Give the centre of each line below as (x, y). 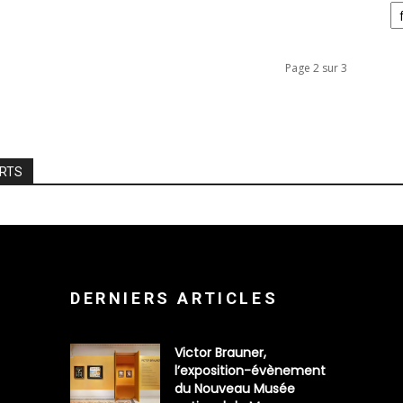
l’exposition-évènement (250, 371)
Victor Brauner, (220, 353)
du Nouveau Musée (235, 389)
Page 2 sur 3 (316, 68)
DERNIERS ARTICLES (175, 298)
